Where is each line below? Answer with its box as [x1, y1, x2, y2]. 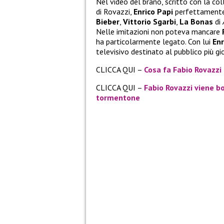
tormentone [96, 92, 140, 102]
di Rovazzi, [96, 6, 133, 16]
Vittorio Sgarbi [123, 16, 176, 26]
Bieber [96, 16, 119, 26]
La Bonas [179, 16, 213, 26]
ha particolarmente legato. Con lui [96, 36, 212, 46]
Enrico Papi [133, 6, 173, 16]
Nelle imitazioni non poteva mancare [96, 26, 222, 36]
